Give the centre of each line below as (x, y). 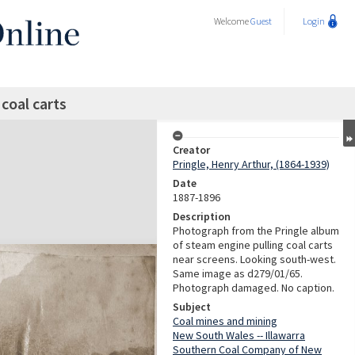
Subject (192, 307)
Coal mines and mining (225, 321)
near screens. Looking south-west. (254, 259)
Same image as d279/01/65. (238, 273)
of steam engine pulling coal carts (253, 245)
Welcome (232, 21)
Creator (191, 150)
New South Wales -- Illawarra (239, 335)
